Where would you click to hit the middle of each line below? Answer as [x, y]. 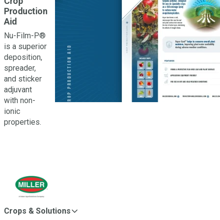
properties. [23, 122]
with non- [20, 100]
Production [26, 11]
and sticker [23, 79]
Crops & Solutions [37, 211]
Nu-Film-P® [25, 36]
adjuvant [18, 90]
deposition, [23, 57]
